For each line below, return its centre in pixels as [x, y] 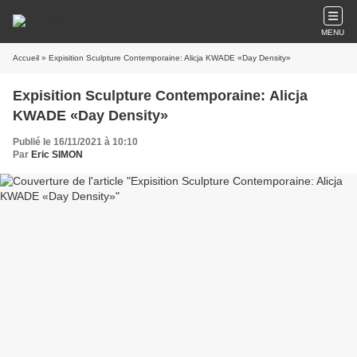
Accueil [26, 58]
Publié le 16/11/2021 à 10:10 [75, 142]
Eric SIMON [57, 155]
